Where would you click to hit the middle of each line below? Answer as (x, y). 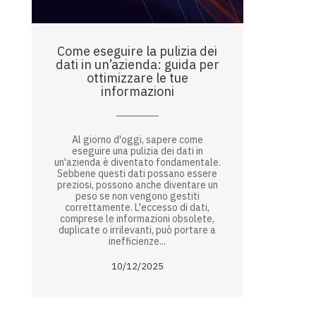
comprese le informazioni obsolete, (138, 219)
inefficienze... (138, 242)
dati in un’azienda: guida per (137, 65)
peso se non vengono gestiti (137, 196)
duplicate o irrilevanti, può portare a (138, 230)
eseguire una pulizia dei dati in (137, 151)
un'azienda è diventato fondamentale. (137, 163)
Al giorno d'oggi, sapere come (137, 140)
